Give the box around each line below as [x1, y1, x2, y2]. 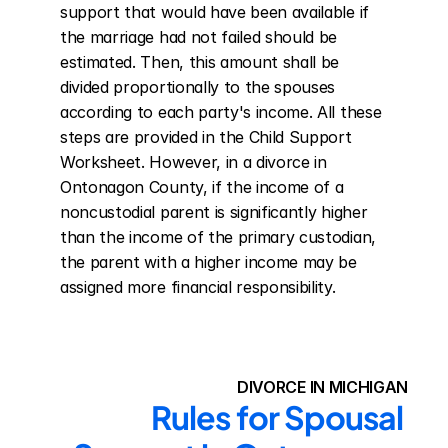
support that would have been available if [60, 2, 369, 22]
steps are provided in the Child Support [60, 127, 352, 147]
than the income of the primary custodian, [60, 227, 376, 247]
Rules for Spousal [151, 397, 403, 437]
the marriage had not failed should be [60, 27, 338, 47]
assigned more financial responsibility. [60, 277, 336, 297]
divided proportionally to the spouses [60, 77, 336, 97]
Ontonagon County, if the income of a [60, 177, 344, 197]
